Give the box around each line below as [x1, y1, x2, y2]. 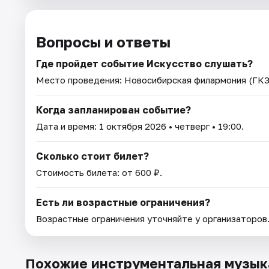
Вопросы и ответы [36, 32, 171, 50]
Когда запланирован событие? [36, 103, 191, 116]
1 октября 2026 [99, 120, 166, 131]
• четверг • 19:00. [166, 120, 244, 131]
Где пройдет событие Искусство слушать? [36, 57, 253, 70]
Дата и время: [36, 120, 99, 131]
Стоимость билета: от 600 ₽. [36, 166, 162, 178]
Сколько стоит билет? [36, 150, 149, 162]
